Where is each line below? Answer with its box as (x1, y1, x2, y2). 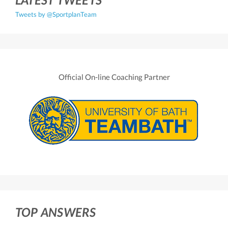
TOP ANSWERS (15, 204, 96, 219)
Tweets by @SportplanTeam (15, 10, 97, 19)
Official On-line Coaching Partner (58, 72, 170, 82)
